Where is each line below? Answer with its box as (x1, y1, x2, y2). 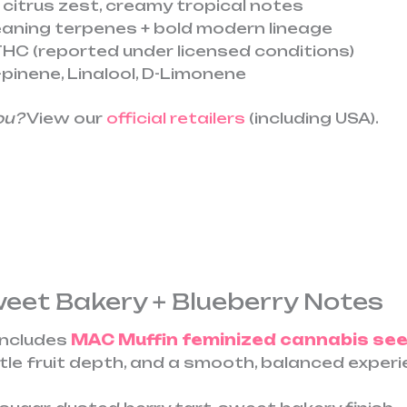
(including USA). (245, 108, 379, 127)
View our (24, 108, 106, 127)
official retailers (106, 108, 245, 127)
